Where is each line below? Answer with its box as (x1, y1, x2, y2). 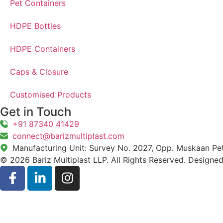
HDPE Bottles (10, 20, 61, 31)
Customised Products (10, 89, 91, 100)
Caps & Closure (10, 66, 68, 77)
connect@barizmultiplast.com (12, 130, 124, 141)
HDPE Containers (10, 43, 75, 54)
